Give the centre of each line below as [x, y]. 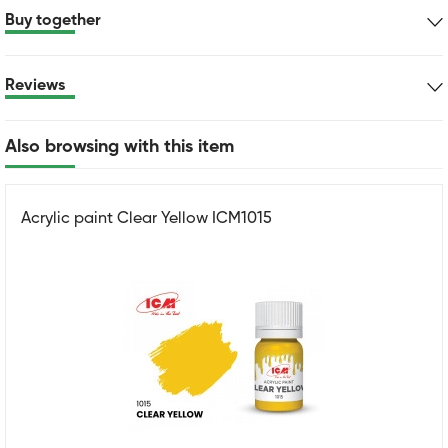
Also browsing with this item [119, 146]
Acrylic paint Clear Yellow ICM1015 [146, 218]
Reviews [35, 85]
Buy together [53, 20]
